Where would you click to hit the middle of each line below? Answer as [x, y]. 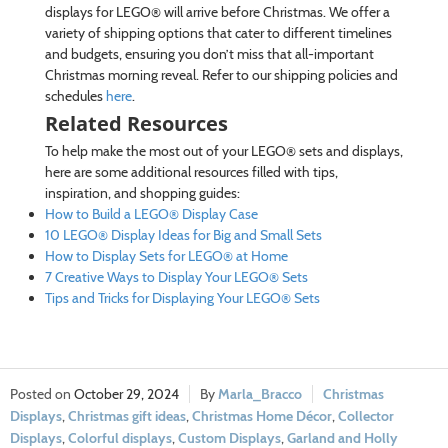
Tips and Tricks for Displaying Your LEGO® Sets [182, 297]
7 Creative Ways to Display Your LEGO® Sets [176, 276]
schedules [75, 95]
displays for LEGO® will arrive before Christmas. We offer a [217, 11]
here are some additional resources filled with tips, [191, 171]
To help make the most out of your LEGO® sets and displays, [223, 150]
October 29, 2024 [126, 393]
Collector [366, 415]
